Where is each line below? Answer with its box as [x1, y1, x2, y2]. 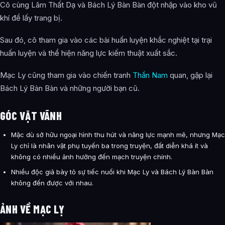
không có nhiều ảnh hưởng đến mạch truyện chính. [11, 153, 172, 161]
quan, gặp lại [168, 70, 212, 80]
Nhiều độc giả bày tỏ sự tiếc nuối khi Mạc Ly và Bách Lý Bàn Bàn [11, 168, 213, 176]
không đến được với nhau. [11, 179, 93, 187]
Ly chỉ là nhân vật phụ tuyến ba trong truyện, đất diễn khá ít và [11, 142, 208, 150]
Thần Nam [133, 70, 168, 80]
